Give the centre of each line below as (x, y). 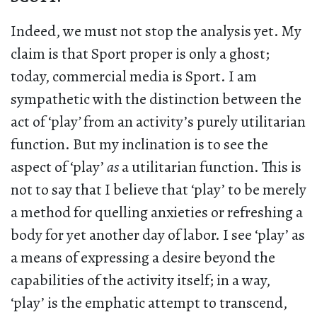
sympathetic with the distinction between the (156, 99)
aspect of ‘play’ (59, 167)
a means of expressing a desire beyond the (143, 258)
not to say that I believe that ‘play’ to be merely (158, 190)
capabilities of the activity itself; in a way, (140, 281)
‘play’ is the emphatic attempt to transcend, (149, 303)
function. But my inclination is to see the (139, 145)
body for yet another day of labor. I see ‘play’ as (158, 235)
